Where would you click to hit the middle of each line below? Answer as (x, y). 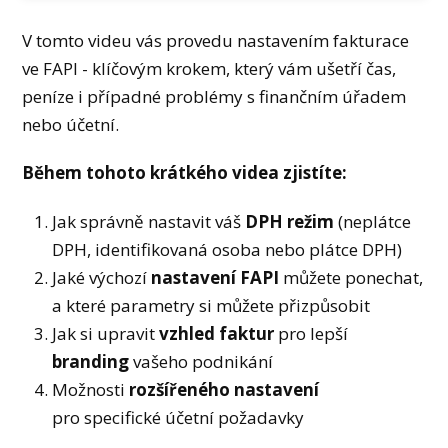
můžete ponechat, (351, 277)
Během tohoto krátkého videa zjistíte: (185, 173)
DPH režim (290, 221)
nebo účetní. (71, 124)
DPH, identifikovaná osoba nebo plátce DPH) (227, 249)
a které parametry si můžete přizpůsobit (211, 305)
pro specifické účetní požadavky (178, 417)
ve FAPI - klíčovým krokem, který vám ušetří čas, (209, 68)
